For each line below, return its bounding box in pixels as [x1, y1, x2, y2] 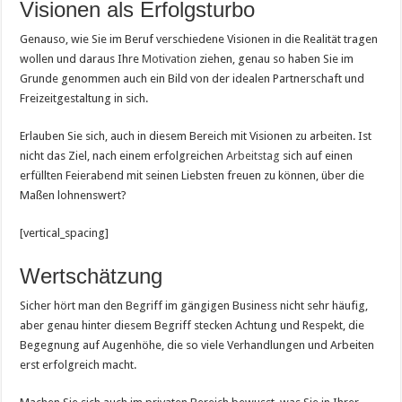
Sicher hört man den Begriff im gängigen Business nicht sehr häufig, [20, 298, 369, 312]
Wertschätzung [20, 263, 163, 288]
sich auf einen [280, 148, 354, 162]
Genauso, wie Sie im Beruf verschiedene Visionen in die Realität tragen [20, 31, 379, 46]
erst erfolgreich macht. [20, 357, 137, 371]
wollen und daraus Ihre [20, 51, 143, 66]
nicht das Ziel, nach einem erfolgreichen [20, 148, 227, 162]
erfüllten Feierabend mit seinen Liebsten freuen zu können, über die [20, 168, 365, 182]
